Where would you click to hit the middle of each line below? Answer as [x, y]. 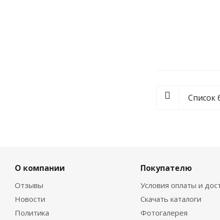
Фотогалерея [164, 213]
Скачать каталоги [171, 199]
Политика [32, 213]
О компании [40, 168]
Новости [30, 199]
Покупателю [166, 168]
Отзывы [29, 185]
